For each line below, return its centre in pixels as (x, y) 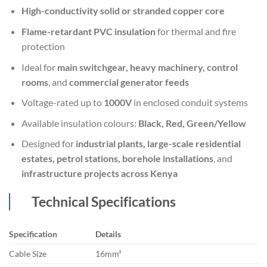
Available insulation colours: (80, 123)
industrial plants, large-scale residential (158, 144)
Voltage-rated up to (62, 103)
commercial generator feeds (129, 82)
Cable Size (28, 254)
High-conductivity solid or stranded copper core (123, 11)
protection (43, 46)
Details (108, 234)
